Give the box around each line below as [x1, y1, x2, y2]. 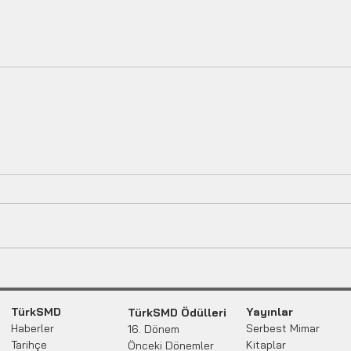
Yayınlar [246, 305, 293, 320]
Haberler [11, 321, 54, 336]
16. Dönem [128, 322, 179, 337]
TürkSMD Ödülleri [128, 306, 226, 320]
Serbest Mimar [246, 321, 320, 336]
